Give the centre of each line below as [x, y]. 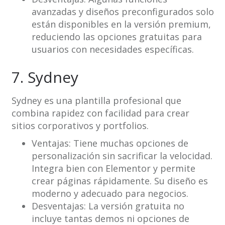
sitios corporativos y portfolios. [80, 126]
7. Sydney [45, 77]
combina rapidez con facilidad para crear [100, 113]
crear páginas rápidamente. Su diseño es [120, 181]
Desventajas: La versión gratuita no [108, 206]
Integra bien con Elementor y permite [113, 168]
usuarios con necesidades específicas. [113, 49]
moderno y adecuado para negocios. [110, 194]
